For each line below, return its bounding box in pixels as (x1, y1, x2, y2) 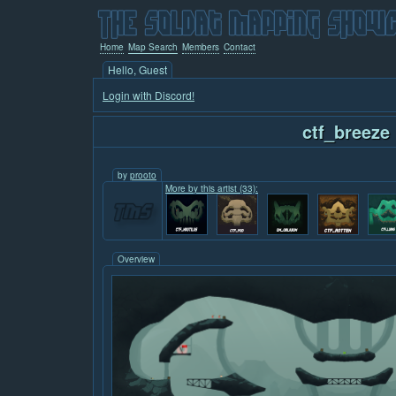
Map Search (128, 41, 178, 53)
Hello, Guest (108, 62, 167, 77)
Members (182, 41, 219, 53)
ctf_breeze (302, 119, 391, 144)
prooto (130, 169, 156, 181)
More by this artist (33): (165, 182, 258, 194)
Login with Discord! (103, 88, 194, 103)
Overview (118, 253, 155, 265)
